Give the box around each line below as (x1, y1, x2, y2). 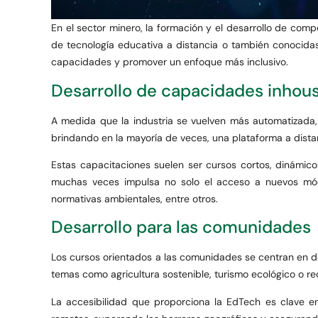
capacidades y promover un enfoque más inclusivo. (51, 55, 288, 69)
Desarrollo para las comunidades (51, 216, 311, 238)
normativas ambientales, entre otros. (51, 192, 218, 205)
